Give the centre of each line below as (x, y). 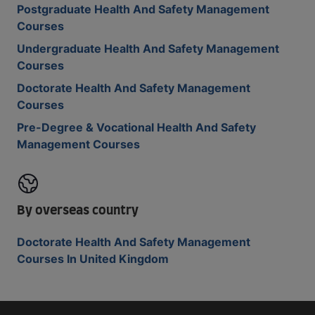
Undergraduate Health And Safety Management (148, 49)
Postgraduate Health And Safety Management (143, 9)
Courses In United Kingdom (93, 259)
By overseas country (78, 211)
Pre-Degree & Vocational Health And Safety (136, 127)
